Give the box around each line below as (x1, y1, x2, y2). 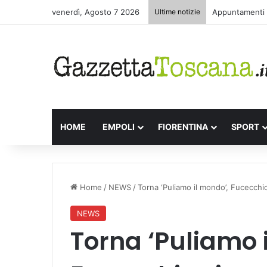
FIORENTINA (158, 121, 208, 132)
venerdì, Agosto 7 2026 (52, 7, 139, 17)
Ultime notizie (154, 7, 200, 16)
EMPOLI (103, 121, 135, 132)
